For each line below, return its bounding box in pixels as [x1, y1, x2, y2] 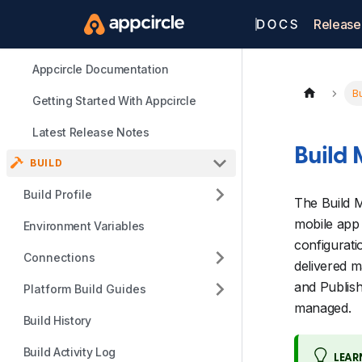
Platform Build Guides [23, 282, 146, 296]
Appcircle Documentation [32, 62, 169, 76]
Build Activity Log [23, 345, 116, 359]
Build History [23, 314, 91, 327]
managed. [294, 300, 351, 317]
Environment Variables [23, 219, 145, 233]
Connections [23, 250, 95, 264]
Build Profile [23, 187, 92, 201]
